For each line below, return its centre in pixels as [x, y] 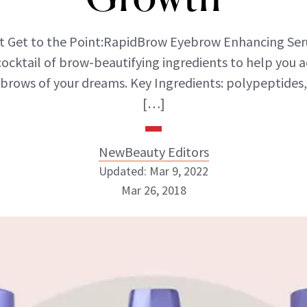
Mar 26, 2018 [153, 190]
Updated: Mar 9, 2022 [153, 171]
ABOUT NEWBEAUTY [80, 263]
